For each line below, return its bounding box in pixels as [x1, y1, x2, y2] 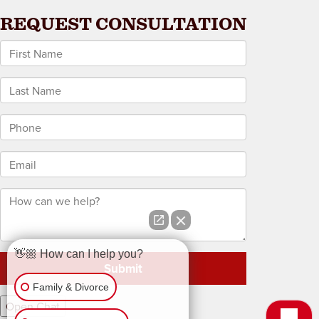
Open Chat [6, 298, 60, 314]
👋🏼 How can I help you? [14, 248, 143, 260]
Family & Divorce [33, 281, 109, 293]
